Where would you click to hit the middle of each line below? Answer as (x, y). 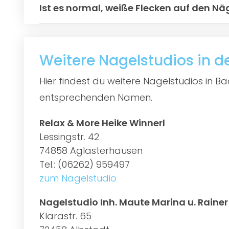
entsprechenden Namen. (96, 97)
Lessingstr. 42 (69, 136)
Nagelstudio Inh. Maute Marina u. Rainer (134, 202)
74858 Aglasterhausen (91, 150)
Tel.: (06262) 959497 (85, 164)
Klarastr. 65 (65, 216)
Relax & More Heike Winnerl (102, 123)
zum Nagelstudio (78, 178)
